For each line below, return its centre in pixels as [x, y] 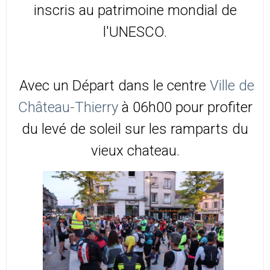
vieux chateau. [135, 151]
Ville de [232, 86]
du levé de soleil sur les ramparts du [135, 129]
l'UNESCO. [135, 32]
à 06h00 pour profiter [185, 108]
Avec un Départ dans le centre [113, 86]
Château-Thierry [68, 108]
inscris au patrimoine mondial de [135, 11]
